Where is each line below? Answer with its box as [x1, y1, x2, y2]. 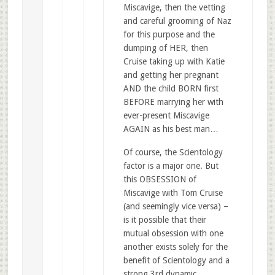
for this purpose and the [123, 29, 215, 40]
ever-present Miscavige [123, 110, 209, 121]
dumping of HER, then [123, 43, 208, 53]
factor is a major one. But [123, 161, 219, 171]
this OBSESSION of [123, 174, 196, 185]
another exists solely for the [123, 242, 228, 252]
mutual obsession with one [123, 228, 223, 239]
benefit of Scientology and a [123, 255, 230, 266]
